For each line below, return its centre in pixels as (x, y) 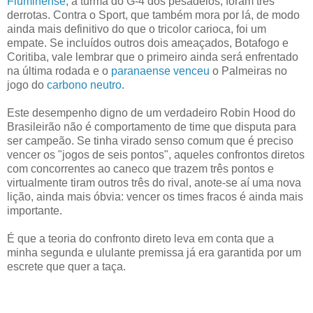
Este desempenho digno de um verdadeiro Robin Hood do (151, 112)
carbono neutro (84, 85)
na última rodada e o (59, 71)
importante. (35, 210)
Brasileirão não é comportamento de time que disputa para (152, 126)
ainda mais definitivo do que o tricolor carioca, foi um (137, 29)
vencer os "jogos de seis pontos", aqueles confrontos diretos (156, 154)
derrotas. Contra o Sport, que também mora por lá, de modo (153, 15)
